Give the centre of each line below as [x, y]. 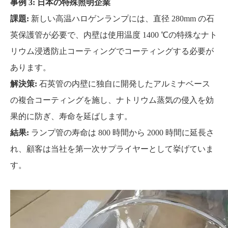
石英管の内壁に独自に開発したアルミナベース [125, 84]
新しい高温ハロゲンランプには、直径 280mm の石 [123, 19]
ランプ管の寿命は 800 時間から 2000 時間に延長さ [123, 133]
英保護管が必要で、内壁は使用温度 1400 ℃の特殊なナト [114, 35]
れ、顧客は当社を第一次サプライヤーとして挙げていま [112, 149]
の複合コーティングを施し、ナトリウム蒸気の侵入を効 [112, 100]
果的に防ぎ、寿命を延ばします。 [71, 116]
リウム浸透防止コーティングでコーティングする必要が [112, 51]
